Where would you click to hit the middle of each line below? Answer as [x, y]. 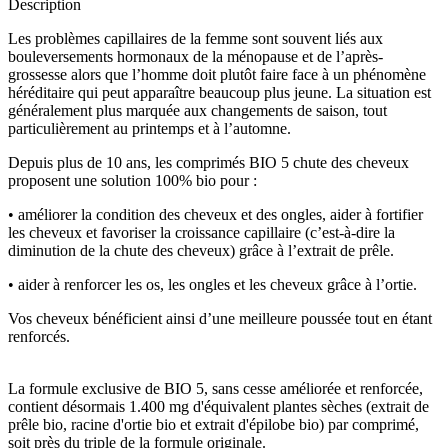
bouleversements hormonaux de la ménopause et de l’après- [195, 56]
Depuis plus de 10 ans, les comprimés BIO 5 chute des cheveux [208, 162]
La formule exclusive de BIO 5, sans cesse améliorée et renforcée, [215, 388]
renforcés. [39, 336]
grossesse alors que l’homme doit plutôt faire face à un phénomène [217, 74]
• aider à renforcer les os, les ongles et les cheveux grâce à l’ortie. [212, 284]
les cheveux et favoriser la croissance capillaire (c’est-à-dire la [201, 232]
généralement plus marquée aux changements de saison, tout [197, 110]
